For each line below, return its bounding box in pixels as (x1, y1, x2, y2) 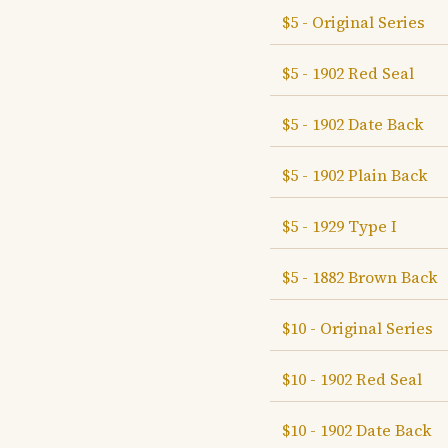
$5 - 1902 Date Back (282, 113, 424, 135)
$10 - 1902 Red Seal (282, 368, 422, 390)
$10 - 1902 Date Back (282, 419, 432, 441)
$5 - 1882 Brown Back (282, 266, 438, 288)
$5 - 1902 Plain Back (282, 164, 428, 186)
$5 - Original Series (282, 11, 425, 33)
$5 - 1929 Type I (282, 215, 397, 237)
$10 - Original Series (282, 317, 433, 339)
